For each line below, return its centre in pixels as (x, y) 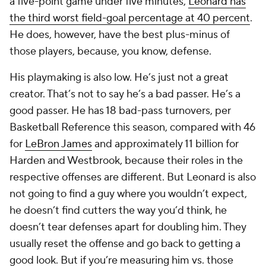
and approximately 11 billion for (165, 144)
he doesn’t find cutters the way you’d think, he (118, 210)
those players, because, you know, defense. (112, 51)
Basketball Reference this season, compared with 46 (132, 127)
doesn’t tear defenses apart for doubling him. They (128, 227)
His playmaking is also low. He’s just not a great (119, 77)
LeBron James (58, 144)
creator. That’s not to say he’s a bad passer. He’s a (125, 94)
